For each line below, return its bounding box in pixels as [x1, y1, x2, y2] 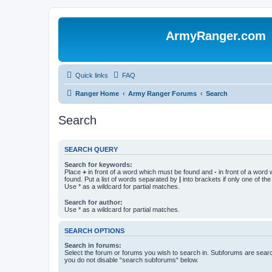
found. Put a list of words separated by [64, 175, 179, 183]
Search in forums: [64, 242, 121, 250]
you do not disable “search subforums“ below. [64, 256, 199, 264]
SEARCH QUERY [64, 146, 118, 154]
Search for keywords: [64, 160, 132, 168]
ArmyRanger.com [166, 29, 266, 42]
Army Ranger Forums [128, 90, 197, 97]
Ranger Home [75, 90, 119, 97]
